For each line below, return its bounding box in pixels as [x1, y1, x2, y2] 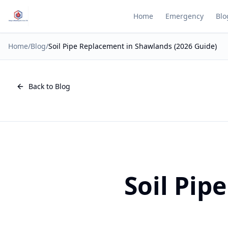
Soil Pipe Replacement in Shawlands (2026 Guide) [48, 41, 217, 51]
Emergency [165, 11, 204, 21]
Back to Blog [28, 81, 70, 91]
